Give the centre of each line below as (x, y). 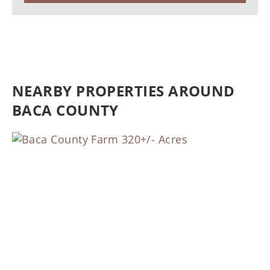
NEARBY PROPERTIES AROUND (124, 91)
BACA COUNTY (65, 110)
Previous (52, 259)
